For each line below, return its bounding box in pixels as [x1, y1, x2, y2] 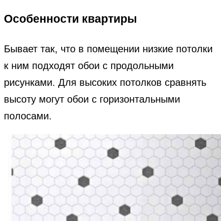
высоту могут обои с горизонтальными [4, 93, 180, 105]
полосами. [4, 110, 52, 121]
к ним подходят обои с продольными [4, 60, 174, 71]
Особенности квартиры [4, 12, 137, 26]
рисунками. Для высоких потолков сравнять [4, 76, 206, 88]
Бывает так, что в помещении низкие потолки [4, 43, 213, 54]
